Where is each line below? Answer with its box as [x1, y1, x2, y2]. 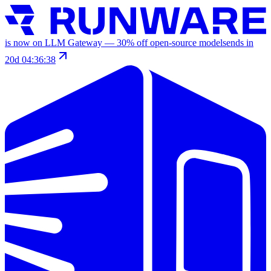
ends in [226, 37, 253, 48]
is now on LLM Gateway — [5, 37, 117, 48]
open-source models [150, 37, 226, 48]
